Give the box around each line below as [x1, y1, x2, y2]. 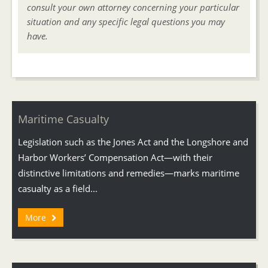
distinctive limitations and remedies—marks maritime [18, 166, 239, 179]
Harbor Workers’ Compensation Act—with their [18, 151, 212, 163]
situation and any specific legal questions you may [27, 15, 225, 28]
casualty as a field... [18, 182, 98, 194]
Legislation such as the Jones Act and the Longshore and [18, 135, 248, 148]
